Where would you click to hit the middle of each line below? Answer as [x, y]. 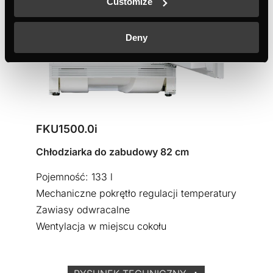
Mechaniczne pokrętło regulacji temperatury [136, 193]
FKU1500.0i [67, 129]
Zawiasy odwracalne [83, 210]
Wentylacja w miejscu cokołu [101, 226]
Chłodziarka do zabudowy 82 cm [113, 152]
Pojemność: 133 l [75, 177]
